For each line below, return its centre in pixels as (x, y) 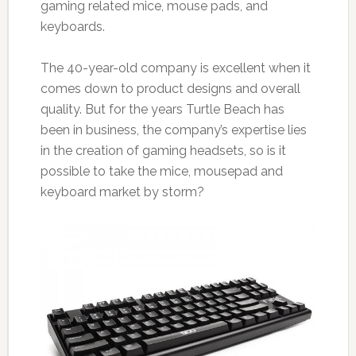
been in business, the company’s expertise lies (173, 130)
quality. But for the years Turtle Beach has (162, 110)
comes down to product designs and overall (170, 89)
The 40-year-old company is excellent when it (175, 68)
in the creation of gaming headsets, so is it (163, 151)
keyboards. (72, 27)
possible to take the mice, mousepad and (161, 172)
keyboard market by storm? (122, 192)
